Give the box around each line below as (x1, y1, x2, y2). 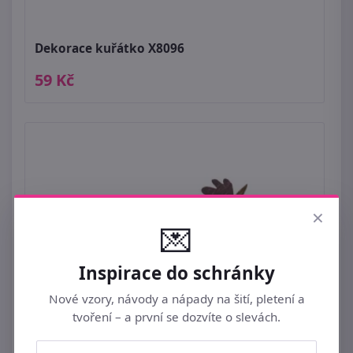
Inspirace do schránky (78, 261, 275, 286)
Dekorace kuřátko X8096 (35, 40, 184, 58)
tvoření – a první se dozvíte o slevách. (72, 309, 281, 325)
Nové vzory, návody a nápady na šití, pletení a (48, 291, 305, 307)
